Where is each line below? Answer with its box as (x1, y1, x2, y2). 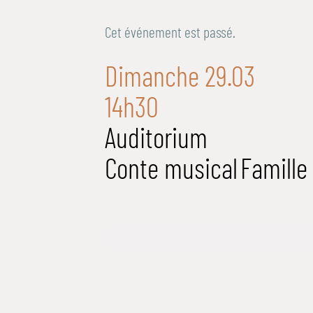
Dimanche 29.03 (105, 59, 255, 93)
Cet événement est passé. (105, 22, 236, 41)
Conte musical (105, 151, 238, 185)
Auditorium (105, 120, 208, 154)
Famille (240, 151, 307, 185)
